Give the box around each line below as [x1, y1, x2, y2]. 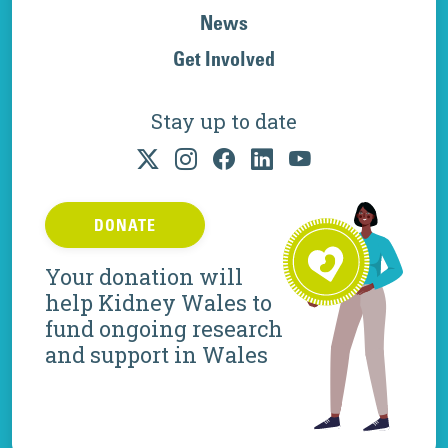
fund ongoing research [44, 314, 283, 344]
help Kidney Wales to [44, 288, 272, 318]
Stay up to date [151, 107, 297, 134]
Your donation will [44, 262, 243, 292]
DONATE [93, 215, 156, 236]
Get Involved [173, 46, 275, 71]
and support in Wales [44, 340, 268, 370]
